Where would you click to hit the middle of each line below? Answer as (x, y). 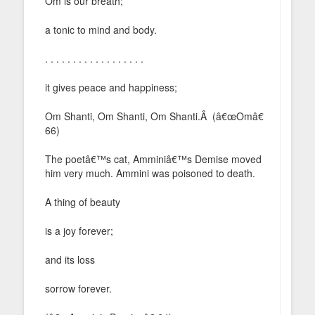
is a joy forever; (79, 230)
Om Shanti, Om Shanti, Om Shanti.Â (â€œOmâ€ (154, 116)
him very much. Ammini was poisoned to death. (150, 173)
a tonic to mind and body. (101, 29)
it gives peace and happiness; (111, 87)
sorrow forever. (78, 288)
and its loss (70, 259)
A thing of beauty (83, 201)
